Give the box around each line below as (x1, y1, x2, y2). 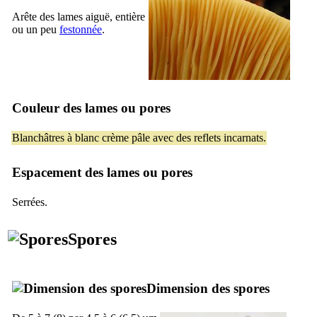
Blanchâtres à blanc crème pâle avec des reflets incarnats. (12, 131, 266, 144)
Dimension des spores (146, 280, 270, 296)
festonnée (59, 23, 102, 35)
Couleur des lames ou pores (12, 100, 171, 115)
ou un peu (12, 23, 59, 35)
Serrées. (12, 195, 47, 208)
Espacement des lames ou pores (12, 164, 192, 180)
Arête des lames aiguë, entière (12, 10, 145, 23)
